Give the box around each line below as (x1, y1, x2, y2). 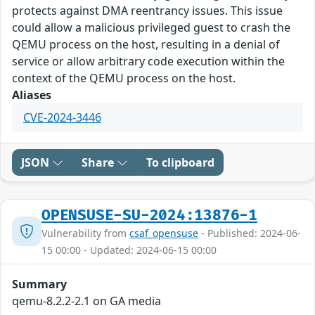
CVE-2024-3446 (23, 109, 101, 125)
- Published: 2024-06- (198, 226, 301, 240)
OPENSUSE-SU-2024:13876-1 (41, 206, 258, 224)
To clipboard (146, 154, 214, 170)
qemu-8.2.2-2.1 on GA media (12, 292, 161, 309)
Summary (12, 276, 67, 292)
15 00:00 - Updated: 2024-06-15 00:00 (41, 243, 217, 257)
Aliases (12, 86, 51, 103)
